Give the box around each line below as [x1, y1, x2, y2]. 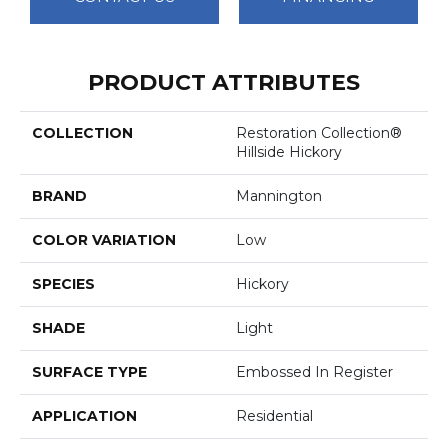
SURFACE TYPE [32, 363, 147, 382]
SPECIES [32, 275, 95, 294]
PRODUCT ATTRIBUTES [88, 69, 360, 97]
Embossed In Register [236, 363, 393, 382]
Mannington [236, 187, 322, 206]
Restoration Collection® [236, 124, 402, 143]
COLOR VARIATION [32, 231, 176, 250]
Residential [236, 407, 313, 426]
